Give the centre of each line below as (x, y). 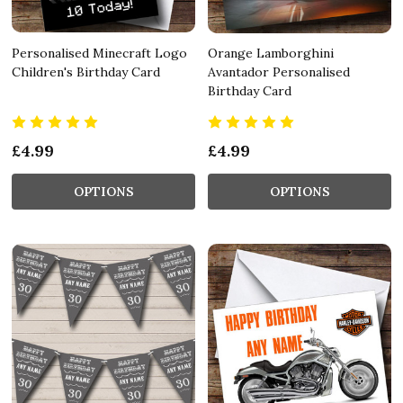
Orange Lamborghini (271, 53)
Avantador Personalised (279, 72)
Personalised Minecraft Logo (99, 53)
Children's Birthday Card (86, 72)
